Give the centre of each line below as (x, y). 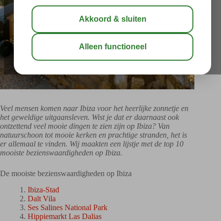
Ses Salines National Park (68, 207)
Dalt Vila (42, 198)
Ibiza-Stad (43, 189)
